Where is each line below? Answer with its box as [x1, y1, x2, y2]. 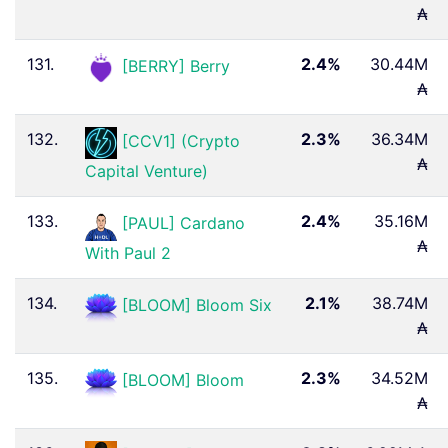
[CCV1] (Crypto [122, 131, 240, 152]
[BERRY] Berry [122, 55, 230, 76]
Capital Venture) [85, 160, 208, 181]
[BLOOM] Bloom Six [122, 295, 272, 316]
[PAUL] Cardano [122, 213, 245, 234]
